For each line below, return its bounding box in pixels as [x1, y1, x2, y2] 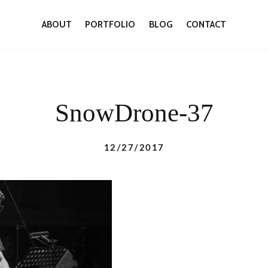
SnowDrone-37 [54, 98, 214, 127]
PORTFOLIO [85, 19, 136, 30]
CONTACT [186, 19, 227, 30]
